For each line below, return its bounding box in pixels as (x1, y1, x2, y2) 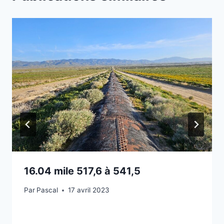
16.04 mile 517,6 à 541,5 (24, 164, 140, 177)
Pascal (36, 186, 58, 194)
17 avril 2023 (68, 186, 110, 194)
